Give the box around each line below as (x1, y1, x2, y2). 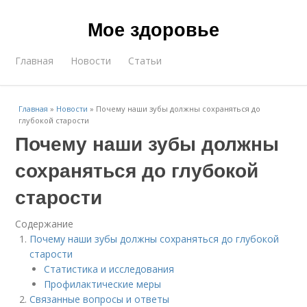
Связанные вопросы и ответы (29, 293, 170, 306)
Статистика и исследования (44, 262, 175, 275)
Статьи (128, 54, 162, 67)
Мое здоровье (88, 16, 219, 42)
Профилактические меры (44, 278, 162, 291)
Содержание (15, 217, 74, 230)
